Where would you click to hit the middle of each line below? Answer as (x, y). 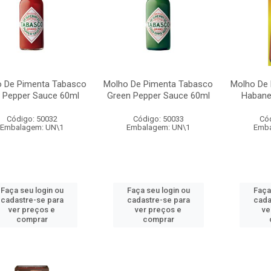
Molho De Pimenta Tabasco (158, 84)
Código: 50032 (32, 119)
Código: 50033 (158, 119)
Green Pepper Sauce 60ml (158, 96)
